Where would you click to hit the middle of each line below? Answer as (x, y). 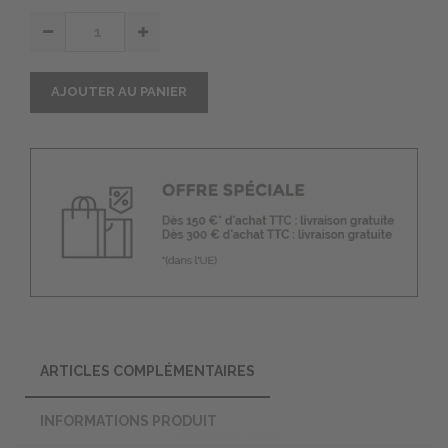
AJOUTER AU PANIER (119, 92)
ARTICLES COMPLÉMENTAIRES (147, 371)
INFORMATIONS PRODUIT (128, 421)
